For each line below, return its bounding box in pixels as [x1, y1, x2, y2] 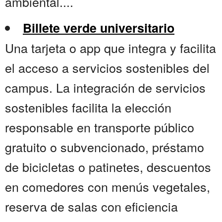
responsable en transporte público [5, 118, 194, 136]
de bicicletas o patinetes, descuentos [5, 158, 211, 176]
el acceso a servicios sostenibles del [5, 58, 210, 77]
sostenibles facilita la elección [5, 98, 171, 116]
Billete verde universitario [23, 19, 174, 37]
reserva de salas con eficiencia [5, 197, 178, 216]
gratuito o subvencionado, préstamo [5, 138, 204, 156]
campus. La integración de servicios [5, 78, 206, 97]
